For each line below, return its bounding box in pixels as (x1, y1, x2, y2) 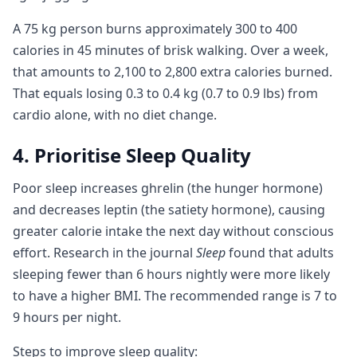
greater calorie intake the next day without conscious (13, 222, 334, 240)
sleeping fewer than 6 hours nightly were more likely (13, 265, 330, 283)
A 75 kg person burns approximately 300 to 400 (13, 20, 297, 37)
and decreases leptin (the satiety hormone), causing (13, 201, 325, 218)
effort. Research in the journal (13, 244, 196, 261)
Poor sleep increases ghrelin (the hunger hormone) (13, 179, 323, 197)
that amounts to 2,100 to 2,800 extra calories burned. (13, 63, 332, 80)
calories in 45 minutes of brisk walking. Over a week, (13, 41, 328, 59)
